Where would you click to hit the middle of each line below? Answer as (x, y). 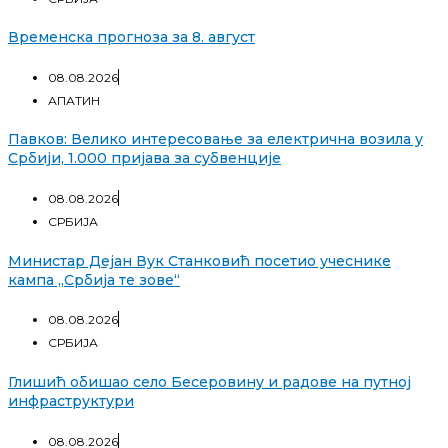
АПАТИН (74, 100)
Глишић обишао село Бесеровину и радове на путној (209, 381)
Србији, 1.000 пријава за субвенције (144, 158)
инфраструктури (71, 400)
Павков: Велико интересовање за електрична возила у (215, 139)
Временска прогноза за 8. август (131, 37)
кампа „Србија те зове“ (94, 279)
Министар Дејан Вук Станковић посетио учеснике (199, 260)
